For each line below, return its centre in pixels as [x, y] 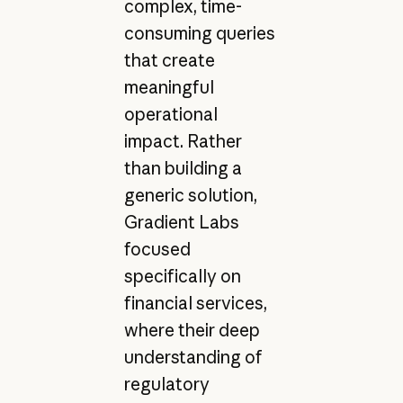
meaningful [169, 88]
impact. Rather [183, 142]
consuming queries [199, 34]
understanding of [193, 358]
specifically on [182, 277]
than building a [183, 169]
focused [157, 250]
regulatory [166, 385]
